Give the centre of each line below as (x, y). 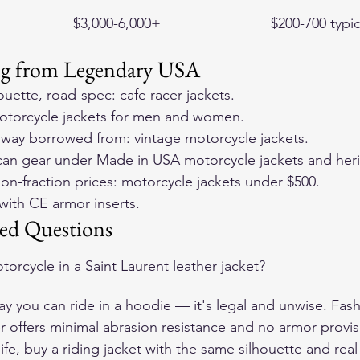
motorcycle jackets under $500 (219, 182)
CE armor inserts (82, 203)
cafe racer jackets (175, 95)
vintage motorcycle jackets (219, 138)
